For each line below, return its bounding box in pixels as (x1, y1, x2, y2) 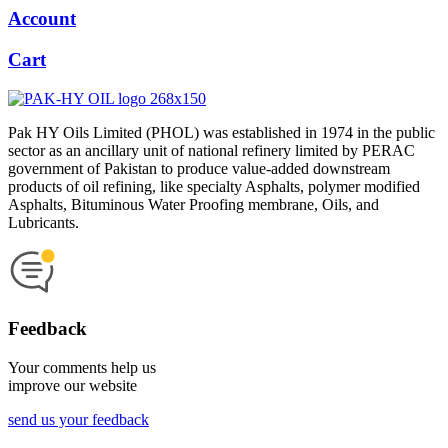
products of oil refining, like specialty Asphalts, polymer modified (8, 177, 420, 195)
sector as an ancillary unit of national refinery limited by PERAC (8, 141, 415, 159)
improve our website (8, 377, 137, 394)
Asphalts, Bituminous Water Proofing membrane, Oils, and (8, 195, 379, 213)
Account (8, 8, 76, 30)
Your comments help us (8, 359, 156, 376)
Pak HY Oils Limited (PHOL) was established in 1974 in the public (8, 123, 435, 141)
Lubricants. (8, 213, 79, 231)
